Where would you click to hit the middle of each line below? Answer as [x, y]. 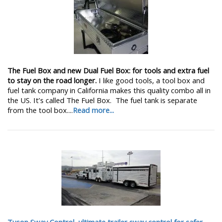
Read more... [93, 110]
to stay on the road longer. [53, 80]
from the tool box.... [40, 110]
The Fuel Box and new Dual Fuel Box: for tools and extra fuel [108, 70]
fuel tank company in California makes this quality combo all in [109, 90]
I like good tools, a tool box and [152, 80]
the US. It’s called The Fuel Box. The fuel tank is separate [102, 100]
